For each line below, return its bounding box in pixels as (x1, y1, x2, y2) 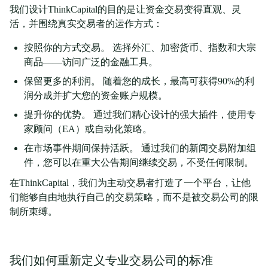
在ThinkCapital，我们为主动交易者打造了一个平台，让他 (10, 178, 251, 188)
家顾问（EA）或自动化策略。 (24, 124, 152, 135)
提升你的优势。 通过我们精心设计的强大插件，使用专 (24, 109, 256, 120)
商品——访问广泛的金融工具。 (24, 57, 158, 68)
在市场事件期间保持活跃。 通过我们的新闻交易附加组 (24, 143, 256, 154)
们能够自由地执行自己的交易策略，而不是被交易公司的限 (10, 192, 258, 203)
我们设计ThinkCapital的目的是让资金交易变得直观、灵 (10, 4, 241, 15)
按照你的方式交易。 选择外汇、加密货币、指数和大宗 (24, 42, 256, 53)
